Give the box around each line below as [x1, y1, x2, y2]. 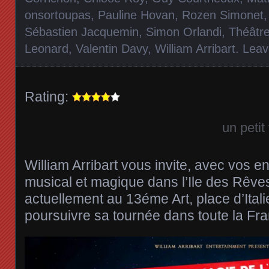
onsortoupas [25, 8, 91, 22]
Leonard [25, 42, 68, 55]
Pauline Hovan [98, 8, 175, 22]
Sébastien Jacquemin [25, 25, 139, 38]
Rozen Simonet [182, 8, 264, 22]
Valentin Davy [76, 42, 148, 55]
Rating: [25, 89, 68, 104]
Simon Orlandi [146, 25, 222, 38]
